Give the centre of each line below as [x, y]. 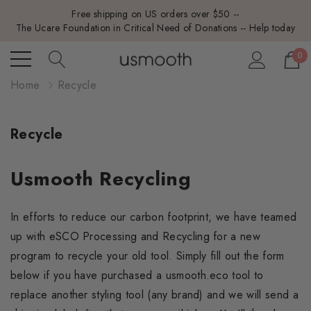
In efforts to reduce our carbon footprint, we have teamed [154, 217]
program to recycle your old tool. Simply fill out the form [148, 256]
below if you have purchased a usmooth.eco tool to [137, 275]
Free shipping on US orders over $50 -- [155, 14]
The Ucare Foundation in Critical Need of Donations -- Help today [155, 28]
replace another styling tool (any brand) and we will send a [154, 295]
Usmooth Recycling [101, 179]
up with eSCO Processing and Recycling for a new [136, 236]
